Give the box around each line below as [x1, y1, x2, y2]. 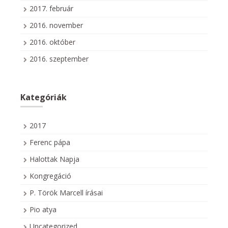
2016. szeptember [30, 54, 89, 64]
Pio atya [30, 205, 56, 215]
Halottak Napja [30, 154, 79, 164]
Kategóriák [20, 92, 67, 103]
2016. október [30, 37, 75, 47]
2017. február [30, 4, 73, 14]
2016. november [30, 20, 83, 31]
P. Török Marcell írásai [30, 188, 103, 198]
